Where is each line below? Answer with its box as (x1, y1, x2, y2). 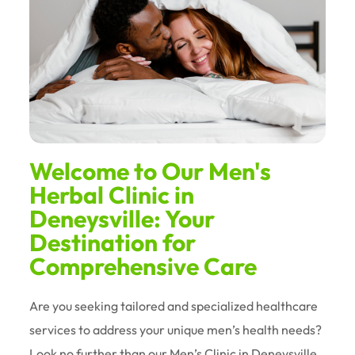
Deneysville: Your (29, 203, 216, 234)
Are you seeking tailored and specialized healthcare (29, 297, 319, 314)
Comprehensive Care (29, 250, 258, 281)
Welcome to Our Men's (29, 155, 272, 186)
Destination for (29, 227, 197, 258)
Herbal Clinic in (29, 179, 195, 210)
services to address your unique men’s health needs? (29, 321, 323, 338)
